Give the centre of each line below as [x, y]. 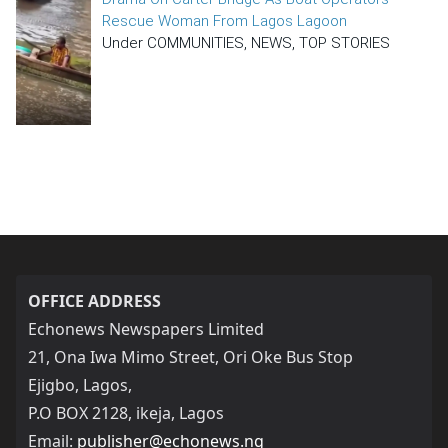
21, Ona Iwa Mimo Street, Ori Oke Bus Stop [190, 356]
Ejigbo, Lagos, [80, 384]
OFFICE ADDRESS [94, 300]
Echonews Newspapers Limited [146, 328]
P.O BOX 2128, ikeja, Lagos [126, 412]
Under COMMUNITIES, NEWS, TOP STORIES [246, 42]
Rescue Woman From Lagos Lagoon [225, 20]
